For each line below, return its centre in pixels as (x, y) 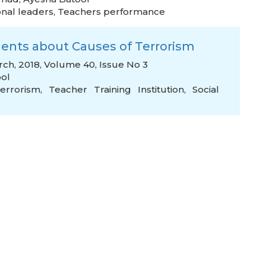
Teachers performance (111, 12)
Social (206, 89)
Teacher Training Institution (116, 89)
